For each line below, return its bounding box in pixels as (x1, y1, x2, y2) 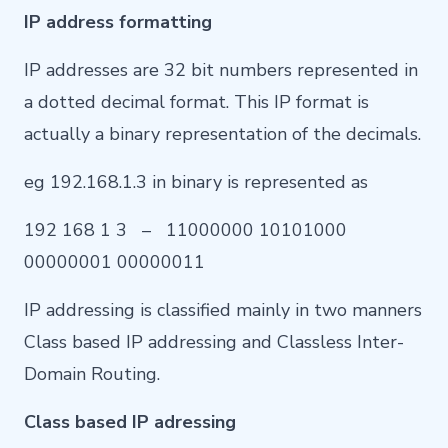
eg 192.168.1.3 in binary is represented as (24, 170, 368, 195)
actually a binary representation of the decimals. (24, 122, 421, 147)
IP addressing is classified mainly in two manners (24, 298, 422, 323)
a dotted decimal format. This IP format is (24, 90, 369, 115)
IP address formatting (24, 10, 212, 35)
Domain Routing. (24, 362, 160, 387)
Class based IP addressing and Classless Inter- (24, 330, 404, 355)
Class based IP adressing (24, 410, 236, 435)
